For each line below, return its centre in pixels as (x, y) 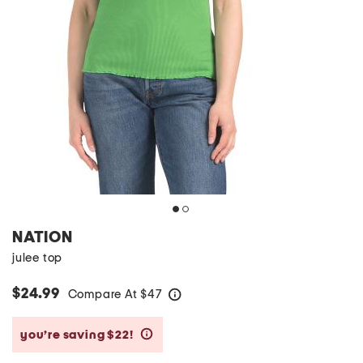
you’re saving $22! (78, 335)
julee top (38, 258)
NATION (43, 237)
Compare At (104, 295)
